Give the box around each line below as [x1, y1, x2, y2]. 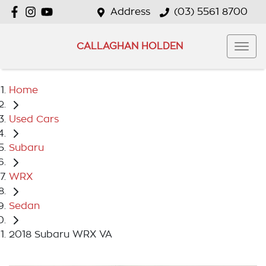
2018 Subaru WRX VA [9, 230, 112, 240]
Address [110, 7, 150, 17]
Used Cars [9, 114, 59, 124]
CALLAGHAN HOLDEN [76, 41, 183, 51]
